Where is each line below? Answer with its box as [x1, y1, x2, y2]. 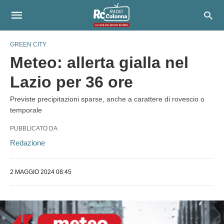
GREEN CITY [10, 41, 46, 48]
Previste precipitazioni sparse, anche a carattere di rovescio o [10, 95, 204, 103]
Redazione [10, 138, 45, 147]
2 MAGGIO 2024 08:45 [10, 168, 71, 175]
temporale [10, 106, 42, 114]
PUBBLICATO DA [10, 125, 57, 132]
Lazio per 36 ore [10, 73, 133, 91]
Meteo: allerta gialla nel [10, 53, 188, 71]
